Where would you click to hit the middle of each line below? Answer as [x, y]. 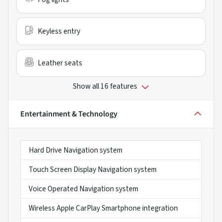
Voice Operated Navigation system [83, 189]
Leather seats [60, 63]
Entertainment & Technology [69, 114]
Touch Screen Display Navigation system [93, 169]
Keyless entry [59, 31]
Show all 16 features [105, 86]
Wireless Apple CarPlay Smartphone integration [103, 208]
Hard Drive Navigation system [76, 150]
